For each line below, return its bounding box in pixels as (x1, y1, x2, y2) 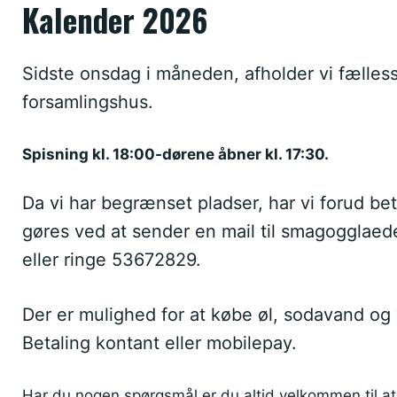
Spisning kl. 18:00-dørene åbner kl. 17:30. (22, 144, 329, 163)
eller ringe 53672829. (22, 249, 201, 270)
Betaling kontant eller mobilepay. (22, 332, 297, 354)
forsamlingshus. (22, 90, 153, 113)
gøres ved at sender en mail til (22, 221, 281, 242)
